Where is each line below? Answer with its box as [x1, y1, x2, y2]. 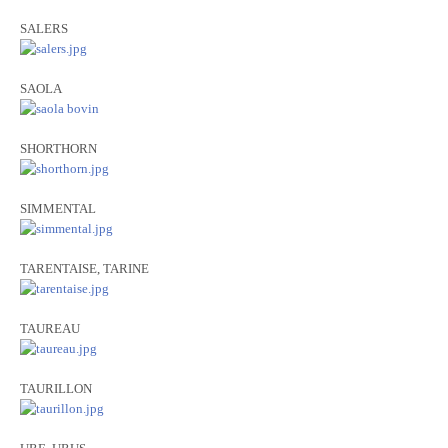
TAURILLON [20, 381, 92, 396]
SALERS [20, 21, 68, 36]
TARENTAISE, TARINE [20, 261, 149, 276]
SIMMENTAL [20, 201, 96, 216]
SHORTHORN [20, 141, 97, 156]
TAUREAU [20, 321, 80, 336]
